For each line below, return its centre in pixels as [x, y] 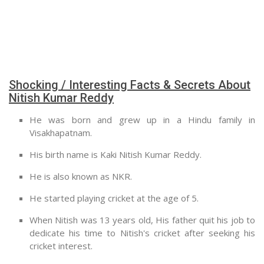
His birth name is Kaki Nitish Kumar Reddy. [115, 154]
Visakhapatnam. [61, 133]
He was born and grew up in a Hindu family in [142, 120]
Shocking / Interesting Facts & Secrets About [130, 85]
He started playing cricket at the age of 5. [114, 198]
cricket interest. [61, 246]
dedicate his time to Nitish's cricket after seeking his [142, 233]
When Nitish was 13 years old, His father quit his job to [142, 220]
